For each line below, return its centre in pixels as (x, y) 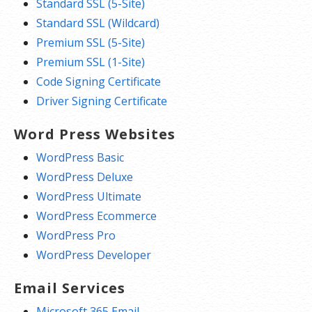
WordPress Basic (80, 157)
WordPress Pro (76, 235)
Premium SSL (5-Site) (91, 42)
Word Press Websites (95, 134)
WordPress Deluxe (85, 177)
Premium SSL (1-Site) (91, 62)
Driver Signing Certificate (102, 101)
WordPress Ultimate (89, 196)
